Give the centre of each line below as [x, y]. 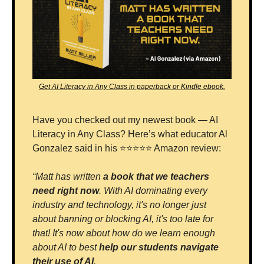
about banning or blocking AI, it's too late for [123, 219]
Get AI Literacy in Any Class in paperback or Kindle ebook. [132, 87]
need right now [66, 191]
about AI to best [66, 247]
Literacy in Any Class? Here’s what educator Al [130, 134]
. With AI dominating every [153, 191]
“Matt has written [68, 177]
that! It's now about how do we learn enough [124, 233]
